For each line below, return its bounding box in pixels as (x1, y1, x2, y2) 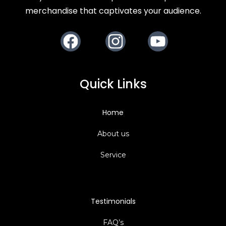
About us (97, 129, 129, 138)
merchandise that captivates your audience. (25, 5, 201, 17)
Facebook (56, 55, 85, 63)
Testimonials (90, 196, 136, 206)
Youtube (146, 55, 170, 63)
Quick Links (79, 75, 147, 92)
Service (100, 150, 126, 159)
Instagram (101, 55, 130, 63)
